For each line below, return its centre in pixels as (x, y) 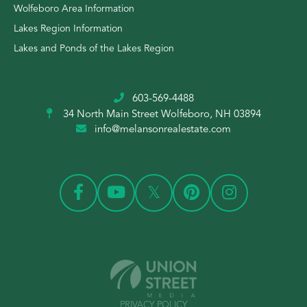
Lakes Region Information (68, 28)
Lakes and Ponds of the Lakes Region (94, 48)
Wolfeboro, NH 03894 (211, 114)
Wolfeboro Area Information (74, 9)
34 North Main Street (110, 114)
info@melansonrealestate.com (163, 130)
